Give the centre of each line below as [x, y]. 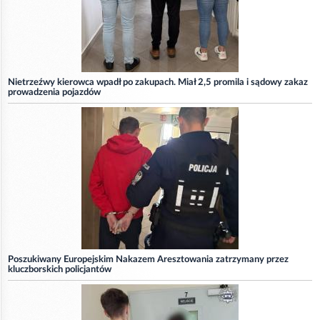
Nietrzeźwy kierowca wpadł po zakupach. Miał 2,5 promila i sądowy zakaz [158, 82]
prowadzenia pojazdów [54, 92]
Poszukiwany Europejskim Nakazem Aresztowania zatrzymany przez [148, 259]
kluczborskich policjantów [60, 269]
